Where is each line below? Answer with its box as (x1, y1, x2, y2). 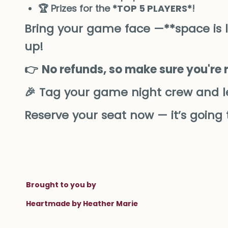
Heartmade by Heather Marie (25, 198, 138, 209)
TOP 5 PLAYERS (117, 2, 187, 15)
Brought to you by (25, 180, 96, 190)
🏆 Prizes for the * (38, 2, 117, 15)
